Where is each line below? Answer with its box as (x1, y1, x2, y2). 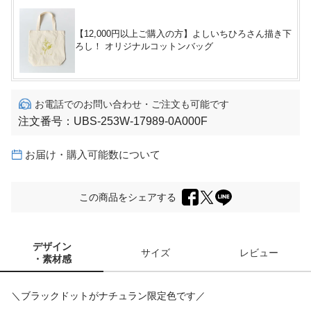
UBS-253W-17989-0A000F (74, 115, 208, 127)
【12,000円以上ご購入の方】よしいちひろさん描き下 (75, 28, 292, 40)
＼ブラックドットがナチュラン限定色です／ (11, 290, 205, 302)
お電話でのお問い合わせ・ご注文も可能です (35, 98, 229, 110)
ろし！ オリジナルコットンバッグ (75, 41, 213, 52)
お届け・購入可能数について (25, 148, 160, 160)
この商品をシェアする (79, 192, 176, 203)
